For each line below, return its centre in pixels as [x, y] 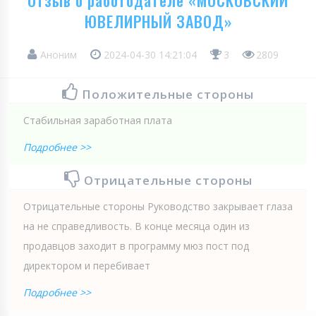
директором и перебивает [87, 265]
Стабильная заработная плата [98, 120]
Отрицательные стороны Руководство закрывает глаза [158, 206]
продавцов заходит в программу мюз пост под [136, 245]
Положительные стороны [168, 94]
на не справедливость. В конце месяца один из [136, 226]
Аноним [59, 54]
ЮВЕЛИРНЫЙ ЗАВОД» [158, 21]
